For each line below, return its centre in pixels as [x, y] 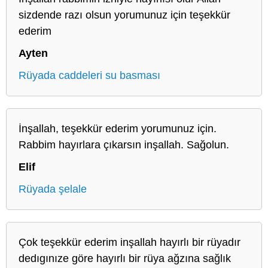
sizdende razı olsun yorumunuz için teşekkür [124, 15]
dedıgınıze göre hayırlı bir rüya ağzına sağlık [125, 258]
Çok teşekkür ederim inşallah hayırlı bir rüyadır [130, 242]
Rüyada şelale [53, 189]
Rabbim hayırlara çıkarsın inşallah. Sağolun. [124, 144]
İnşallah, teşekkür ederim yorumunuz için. [118, 128]
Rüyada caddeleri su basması [89, 75]
